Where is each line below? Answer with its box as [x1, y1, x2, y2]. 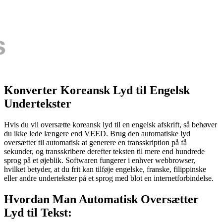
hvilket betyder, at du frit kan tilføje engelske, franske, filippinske [4, 165, 206, 173]
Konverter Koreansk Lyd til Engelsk [4, 84, 190, 97]
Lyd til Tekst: [4, 206, 72, 219]
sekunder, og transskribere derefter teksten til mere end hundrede [4, 147, 205, 156]
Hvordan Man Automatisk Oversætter [4, 192, 199, 206]
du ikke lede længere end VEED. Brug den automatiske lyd [4, 129, 190, 138]
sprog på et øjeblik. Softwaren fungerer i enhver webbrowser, [4, 156, 195, 165]
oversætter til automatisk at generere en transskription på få [4, 138, 187, 147]
